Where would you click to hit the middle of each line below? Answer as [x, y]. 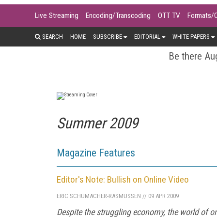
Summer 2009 [97, 123]
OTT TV [169, 15]
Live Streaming [57, 15]
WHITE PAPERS [191, 36]
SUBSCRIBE [108, 36]
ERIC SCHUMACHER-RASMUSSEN [99, 196]
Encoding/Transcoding [118, 15]
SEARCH [52, 36]
